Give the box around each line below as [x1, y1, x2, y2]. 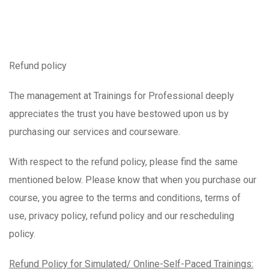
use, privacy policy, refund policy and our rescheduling [9, 210, 234, 222]
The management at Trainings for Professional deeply [9, 90, 234, 101]
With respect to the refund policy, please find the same [9, 156, 238, 168]
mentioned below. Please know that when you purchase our [9, 174, 256, 186]
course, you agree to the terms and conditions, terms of [9, 192, 241, 204]
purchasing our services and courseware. [9, 126, 180, 138]
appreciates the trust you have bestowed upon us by [9, 108, 229, 119]
